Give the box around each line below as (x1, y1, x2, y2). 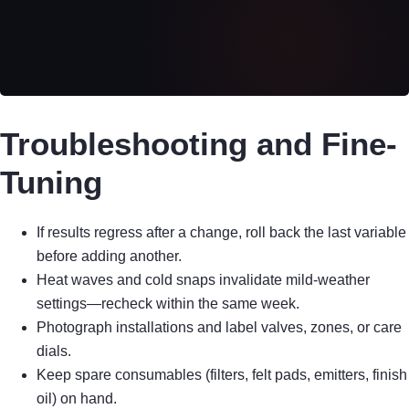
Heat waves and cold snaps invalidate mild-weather (37, 271, 370, 288)
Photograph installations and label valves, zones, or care (37, 319, 402, 335)
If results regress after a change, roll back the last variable (37, 224, 406, 240)
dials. (37, 342, 71, 359)
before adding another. (37, 247, 182, 264)
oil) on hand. (37, 390, 117, 406)
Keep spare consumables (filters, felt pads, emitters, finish (37, 366, 407, 383)
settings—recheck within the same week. (37, 295, 299, 311)
